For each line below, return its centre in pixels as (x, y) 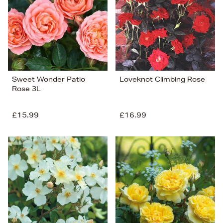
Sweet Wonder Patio (49, 79)
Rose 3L (26, 89)
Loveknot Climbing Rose (162, 79)
